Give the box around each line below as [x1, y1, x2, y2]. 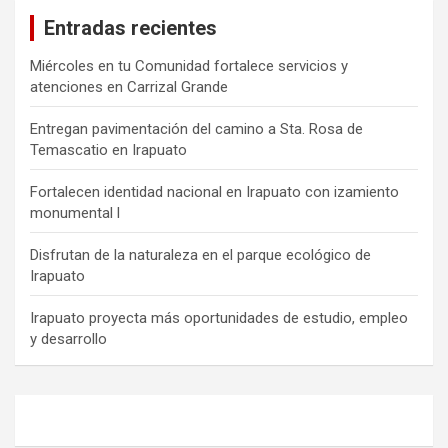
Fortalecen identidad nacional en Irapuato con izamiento [30, 183, 399, 202]
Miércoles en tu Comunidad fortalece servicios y [30, 57, 348, 76]
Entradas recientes [44, 16, 217, 41]
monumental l [30, 204, 120, 223]
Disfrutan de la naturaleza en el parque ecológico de [30, 246, 371, 265]
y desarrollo [30, 330, 107, 349]
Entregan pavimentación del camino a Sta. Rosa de [30, 120, 363, 139]
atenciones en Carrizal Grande [30, 78, 228, 97]
